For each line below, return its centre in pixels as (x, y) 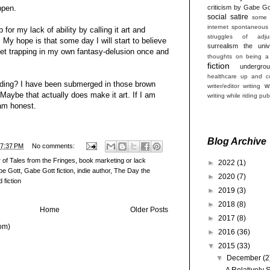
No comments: (54, 146)
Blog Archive (237, 141)
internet (218, 27)
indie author (94, 170)
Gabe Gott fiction (49, 170)
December (245, 258)
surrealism (223, 46)
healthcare (222, 76)
